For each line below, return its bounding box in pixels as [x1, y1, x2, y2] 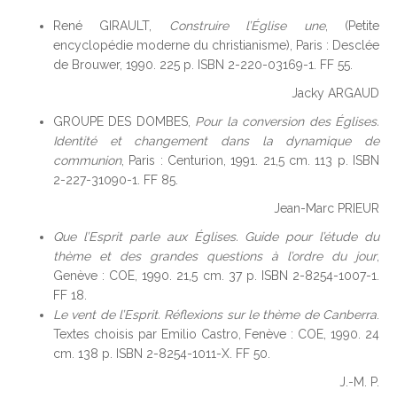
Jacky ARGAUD [292, 86, 379, 100]
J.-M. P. [339, 375, 379, 389]
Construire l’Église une [168, 19, 325, 33]
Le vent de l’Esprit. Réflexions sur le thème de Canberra [53, 307, 377, 322]
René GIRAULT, [53, 19, 169, 33]
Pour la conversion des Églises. [195, 114, 380, 128]
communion [53, 153, 121, 167]
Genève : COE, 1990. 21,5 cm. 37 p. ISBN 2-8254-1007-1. [53, 269, 379, 283]
